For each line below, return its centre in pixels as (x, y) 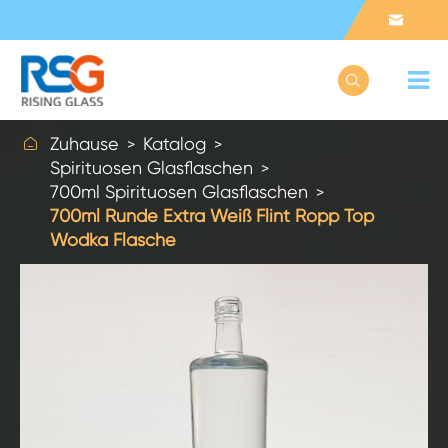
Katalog (174, 143)
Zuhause (84, 143)
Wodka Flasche (113, 239)
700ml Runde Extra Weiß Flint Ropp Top (212, 215)
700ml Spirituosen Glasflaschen (179, 191)
